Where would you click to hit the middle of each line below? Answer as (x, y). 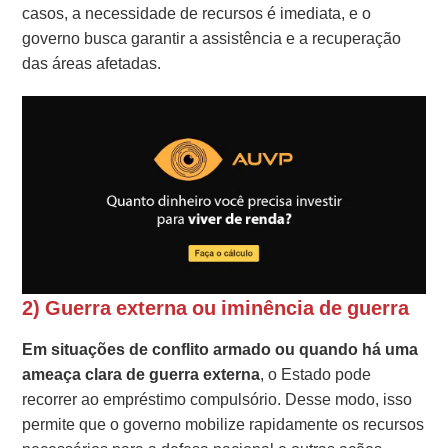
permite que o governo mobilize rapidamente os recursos (223, 425)
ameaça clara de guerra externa (141, 375)
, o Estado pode (316, 375)
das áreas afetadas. (92, 63)
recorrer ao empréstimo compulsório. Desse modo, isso (217, 400)
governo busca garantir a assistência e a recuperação (212, 38)
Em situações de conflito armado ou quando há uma (220, 350)
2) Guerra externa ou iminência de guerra (216, 308)
